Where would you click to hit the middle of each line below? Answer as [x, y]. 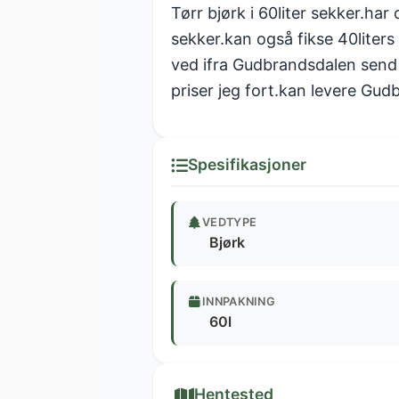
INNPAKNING [239, 302]
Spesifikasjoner [247, 165]
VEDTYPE [230, 223]
